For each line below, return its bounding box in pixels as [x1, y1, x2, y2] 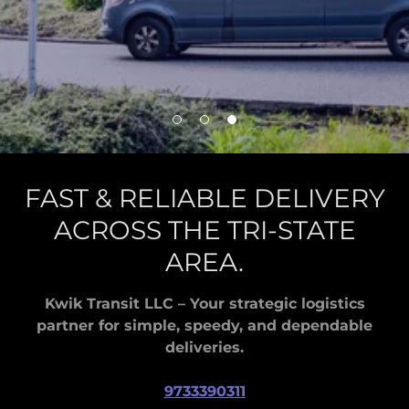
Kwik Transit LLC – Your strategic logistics [44, 295, 365, 312]
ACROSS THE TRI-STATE [53, 215, 356, 246]
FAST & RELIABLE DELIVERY [24, 183, 385, 214]
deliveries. [165, 339, 244, 356]
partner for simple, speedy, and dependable [37, 317, 372, 334]
